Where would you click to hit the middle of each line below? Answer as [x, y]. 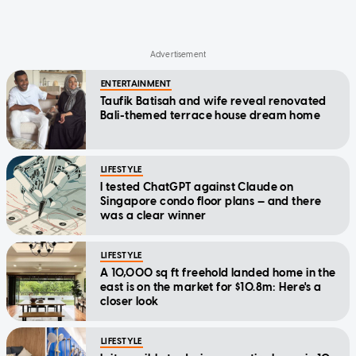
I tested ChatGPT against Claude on [197, 188]
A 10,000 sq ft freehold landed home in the [218, 273]
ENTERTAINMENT [136, 84]
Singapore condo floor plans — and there [211, 202]
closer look [130, 302]
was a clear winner [153, 216]
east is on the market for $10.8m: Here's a [211, 288]
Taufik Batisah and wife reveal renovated [213, 102]
